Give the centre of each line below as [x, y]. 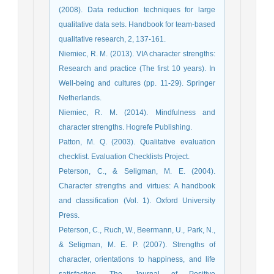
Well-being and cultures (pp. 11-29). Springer [137, 83]
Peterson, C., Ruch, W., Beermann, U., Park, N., [137, 230]
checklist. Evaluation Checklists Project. [124, 157]
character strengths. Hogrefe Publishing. [125, 128]
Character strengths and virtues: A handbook [137, 186]
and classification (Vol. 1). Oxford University [137, 201]
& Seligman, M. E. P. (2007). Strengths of [137, 245]
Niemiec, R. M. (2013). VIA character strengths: [137, 54]
